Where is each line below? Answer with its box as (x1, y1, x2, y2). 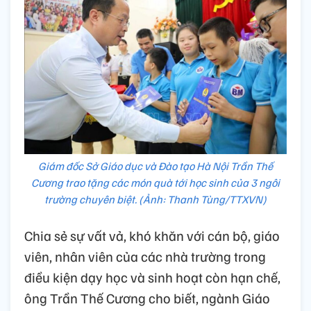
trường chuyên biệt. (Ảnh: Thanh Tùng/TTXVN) (44, 192, 267, 207)
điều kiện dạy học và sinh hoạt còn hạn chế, (24, 268, 280, 287)
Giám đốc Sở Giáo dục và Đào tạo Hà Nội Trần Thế (38, 159, 273, 174)
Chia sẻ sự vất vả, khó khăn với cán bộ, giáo (24, 226, 280, 245)
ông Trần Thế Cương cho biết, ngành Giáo (24, 289, 270, 308)
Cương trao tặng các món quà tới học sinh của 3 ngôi (31, 176, 280, 190)
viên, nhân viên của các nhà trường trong (24, 247, 266, 266)
